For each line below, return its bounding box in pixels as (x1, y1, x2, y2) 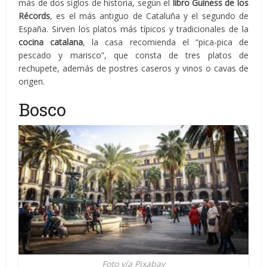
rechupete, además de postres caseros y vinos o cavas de (18, 62, 249, 74)
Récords (18, 10, 51, 21)
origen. (18, 75, 45, 87)
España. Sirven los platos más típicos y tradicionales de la (18, 23, 249, 35)
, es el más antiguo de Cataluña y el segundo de (50, 10, 249, 21)
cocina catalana (18, 36, 83, 48)
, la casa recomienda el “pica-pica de (83, 36, 249, 48)
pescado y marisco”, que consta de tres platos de (18, 49, 249, 61)
